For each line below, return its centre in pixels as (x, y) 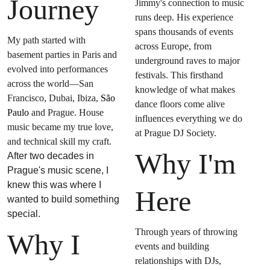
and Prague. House (68, 112)
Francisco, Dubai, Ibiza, (54, 98)
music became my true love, (62, 127)
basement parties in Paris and (64, 55)
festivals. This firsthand (180, 75)
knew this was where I (56, 185)
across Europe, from (174, 46)
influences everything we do (190, 118)
